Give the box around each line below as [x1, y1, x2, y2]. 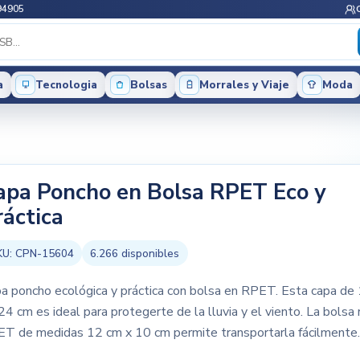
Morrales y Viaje [199, 76, 290, 92]
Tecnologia [35, 76, 98, 92]
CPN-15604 [14, 245, 74, 261]
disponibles [118, 245, 180, 261]
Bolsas [129, 76, 167, 92]
